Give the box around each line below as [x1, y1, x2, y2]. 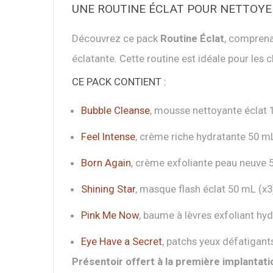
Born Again [81, 157, 131, 169]
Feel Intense [81, 130, 135, 143]
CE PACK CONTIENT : [72, 76, 166, 88]
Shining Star [81, 183, 135, 195]
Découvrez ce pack [72, 32, 160, 44]
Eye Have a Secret [81, 235, 162, 247]
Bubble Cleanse [81, 104, 150, 116]
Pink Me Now [81, 209, 139, 221]
